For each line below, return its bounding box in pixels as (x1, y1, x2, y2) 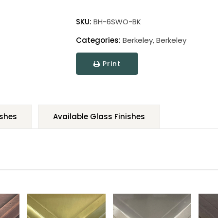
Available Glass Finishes (53, 111, 145, 122)
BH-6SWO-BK (93, 17, 141, 27)
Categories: (75, 35, 121, 45)
